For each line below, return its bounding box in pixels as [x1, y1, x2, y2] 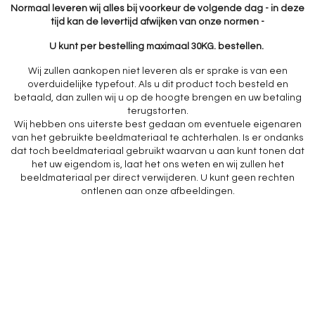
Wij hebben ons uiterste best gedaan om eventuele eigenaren [13, 120, 302, 129]
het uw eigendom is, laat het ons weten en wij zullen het [31, 160, 284, 169]
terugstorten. [127, 106, 188, 116]
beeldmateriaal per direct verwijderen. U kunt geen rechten [20, 173, 295, 183]
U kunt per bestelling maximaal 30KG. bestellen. [49, 41, 266, 51]
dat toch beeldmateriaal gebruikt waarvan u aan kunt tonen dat [11, 146, 304, 156]
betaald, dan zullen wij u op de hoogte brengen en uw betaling [13, 93, 302, 103]
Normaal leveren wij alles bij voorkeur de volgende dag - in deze [11, 4, 304, 13]
